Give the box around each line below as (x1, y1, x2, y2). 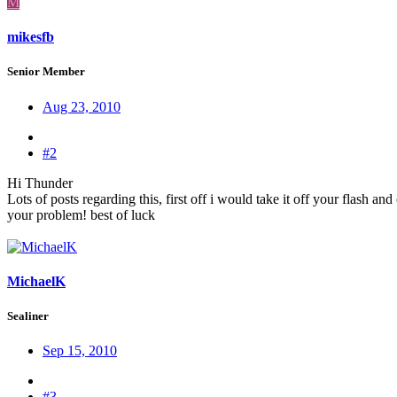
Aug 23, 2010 (43, 98, 121, 114)
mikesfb (7, 29, 54, 45)
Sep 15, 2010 (43, 343, 117, 359)
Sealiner (7, 308, 49, 323)
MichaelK (7, 273, 66, 289)
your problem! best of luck (7, 206, 155, 222)
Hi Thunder (7, 175, 73, 191)
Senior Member (7, 65, 85, 79)
